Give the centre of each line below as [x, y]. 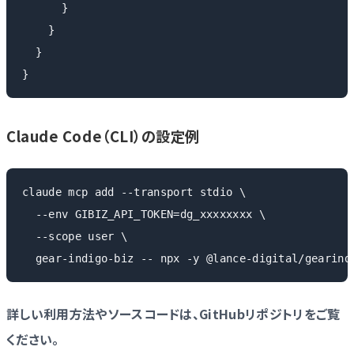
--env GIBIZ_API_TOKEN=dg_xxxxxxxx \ [144, 214]
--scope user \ [75, 236]
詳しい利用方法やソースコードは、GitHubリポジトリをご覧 [173, 313]
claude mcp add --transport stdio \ [134, 192]
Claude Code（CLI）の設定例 [104, 136]
